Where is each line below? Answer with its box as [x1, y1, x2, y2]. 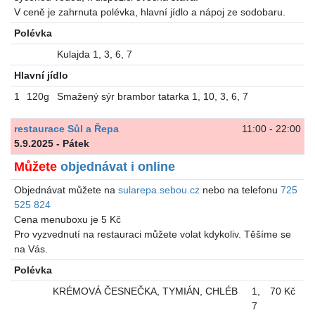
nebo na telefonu [199, 184, 281, 195]
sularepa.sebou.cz [117, 184, 200, 195]
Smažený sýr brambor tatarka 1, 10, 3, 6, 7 [56, 90, 248, 102]
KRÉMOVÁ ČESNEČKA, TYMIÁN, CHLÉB [52, 285, 238, 297]
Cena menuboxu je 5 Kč [13, 213, 121, 225]
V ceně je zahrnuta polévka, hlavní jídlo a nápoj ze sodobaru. [13, 6, 285, 18]
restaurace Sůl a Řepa [13, 122, 119, 134]
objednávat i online [60, 159, 175, 174]
